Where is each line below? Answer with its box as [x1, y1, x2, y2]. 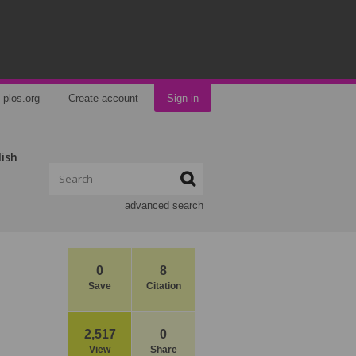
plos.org [3, 92, 40, 104]
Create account [68, 92, 138, 104]
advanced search [125, 199, 203, 211]
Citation [145, 281, 181, 292]
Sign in [167, 92, 199, 104]
